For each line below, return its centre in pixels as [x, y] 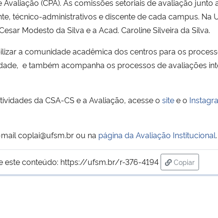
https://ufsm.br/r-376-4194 [109, 161]
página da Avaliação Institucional [157, 135]
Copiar [184, 162]
